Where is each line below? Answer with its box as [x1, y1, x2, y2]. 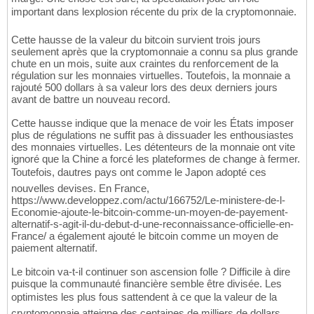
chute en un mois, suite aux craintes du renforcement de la [11, 57, 278, 69]
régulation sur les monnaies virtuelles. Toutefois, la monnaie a [11, 69, 290, 81]
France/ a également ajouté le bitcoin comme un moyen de [11, 229, 278, 242]
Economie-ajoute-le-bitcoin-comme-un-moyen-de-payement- [11, 205, 288, 218]
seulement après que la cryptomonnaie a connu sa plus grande [11, 45, 298, 57]
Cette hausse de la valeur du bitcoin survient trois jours [11, 33, 261, 46]
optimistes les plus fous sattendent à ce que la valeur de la [11, 290, 277, 303]
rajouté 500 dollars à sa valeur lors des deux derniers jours [11, 81, 278, 93]
